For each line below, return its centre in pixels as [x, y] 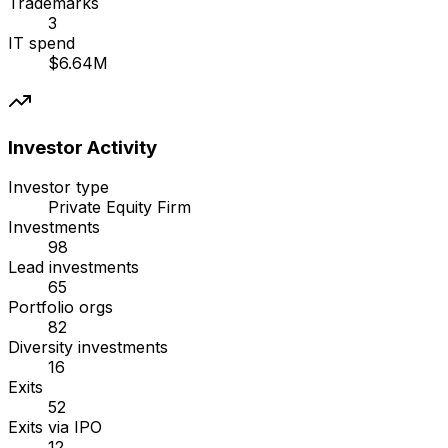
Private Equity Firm [119, 207]
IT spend [41, 43]
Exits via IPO [55, 427]
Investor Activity [82, 147]
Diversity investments [88, 347]
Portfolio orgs [60, 307]
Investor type [58, 187]
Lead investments [73, 267]
